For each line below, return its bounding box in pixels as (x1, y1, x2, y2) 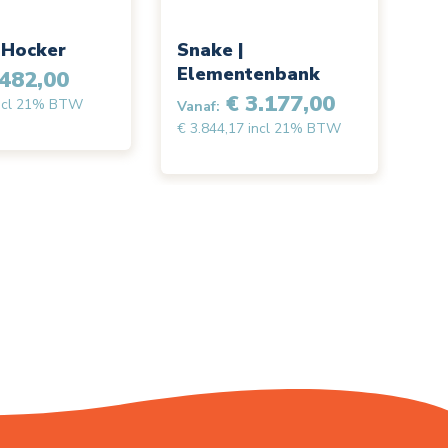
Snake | (177, 38, 244, 62)
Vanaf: (177, 97, 221, 116)
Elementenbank (177, 62, 321, 86)
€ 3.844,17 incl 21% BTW (177, 119, 342, 138)
